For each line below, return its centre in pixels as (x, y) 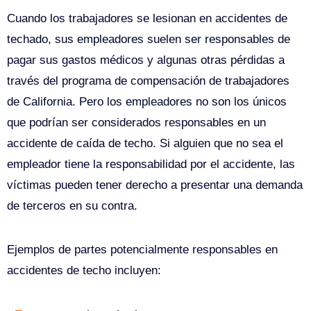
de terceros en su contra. (72, 206)
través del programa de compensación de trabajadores (148, 81)
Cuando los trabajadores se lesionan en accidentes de (147, 19)
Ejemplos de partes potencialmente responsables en (142, 250)
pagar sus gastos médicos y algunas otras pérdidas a (146, 60)
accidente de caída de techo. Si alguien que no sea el (145, 144)
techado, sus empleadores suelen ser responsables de (149, 40)
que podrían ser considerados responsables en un (136, 123)
